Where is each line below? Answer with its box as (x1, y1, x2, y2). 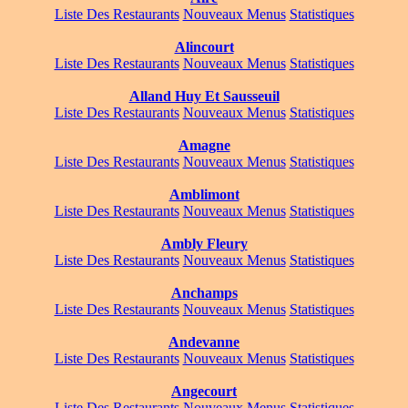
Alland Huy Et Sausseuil (128, 88, 280, 105)
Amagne (178, 138, 230, 154)
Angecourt (171, 383, 237, 400)
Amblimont (168, 187, 240, 203)
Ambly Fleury (160, 236, 248, 252)
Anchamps (170, 285, 238, 301)
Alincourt (174, 39, 234, 56)
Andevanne (168, 334, 240, 351)
